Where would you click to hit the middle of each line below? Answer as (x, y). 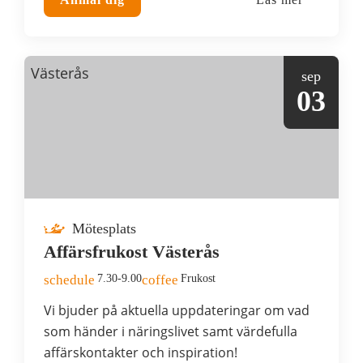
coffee (160, 280)
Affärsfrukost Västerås (132, 251)
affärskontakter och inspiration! (141, 352)
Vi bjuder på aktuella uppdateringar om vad (177, 310)
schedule (69, 280)
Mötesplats (102, 228)
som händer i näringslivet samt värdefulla (171, 331)
